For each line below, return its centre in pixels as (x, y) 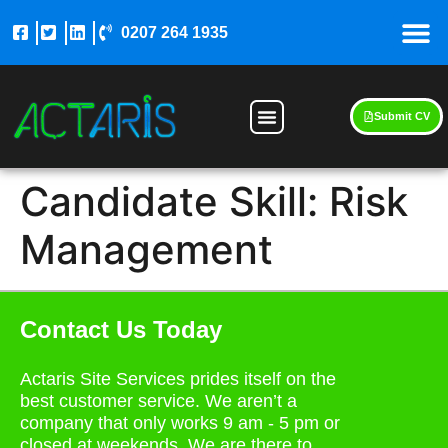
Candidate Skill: (174, 201)
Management (146, 249)
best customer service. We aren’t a (158, 401)
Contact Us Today (121, 329)
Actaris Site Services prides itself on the (178, 379)
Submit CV (402, 115)
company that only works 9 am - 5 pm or (180, 423)
